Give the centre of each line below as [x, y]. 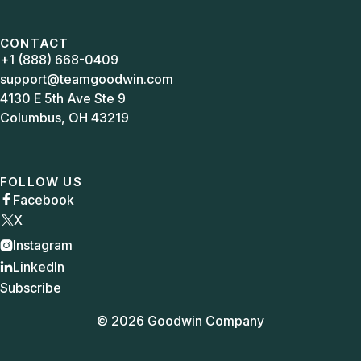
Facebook [44, 199]
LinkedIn [39, 267]
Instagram [43, 245]
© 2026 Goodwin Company [180, 320]
